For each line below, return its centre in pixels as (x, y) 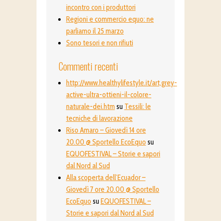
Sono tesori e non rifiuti (99, 43)
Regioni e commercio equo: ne (110, 19)
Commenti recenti (88, 67)
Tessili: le (137, 107)
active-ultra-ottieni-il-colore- (109, 95)
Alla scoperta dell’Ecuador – (106, 178)
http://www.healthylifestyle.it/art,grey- (121, 83)
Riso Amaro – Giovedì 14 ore (106, 130)
